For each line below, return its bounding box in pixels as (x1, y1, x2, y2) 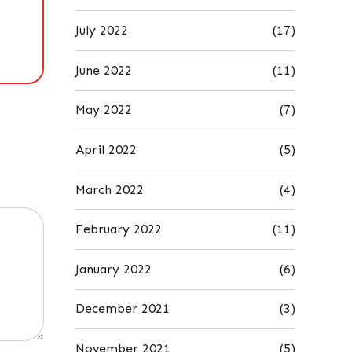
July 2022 (75, 23, 128, 38)
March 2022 (75, 181, 144, 197)
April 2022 (75, 141, 137, 157)
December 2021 (75, 301, 170, 317)
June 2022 (75, 62, 132, 78)
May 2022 (75, 102, 132, 118)
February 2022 (75, 222, 162, 237)
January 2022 (75, 261, 152, 277)
